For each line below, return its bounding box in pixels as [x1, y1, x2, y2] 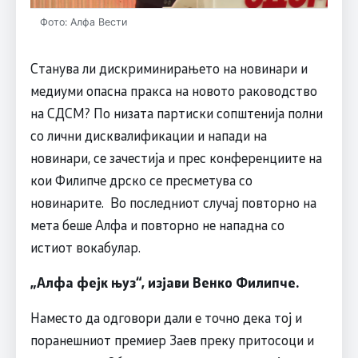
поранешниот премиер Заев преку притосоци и [30, 331, 314, 349]
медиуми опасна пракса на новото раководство [30, 82, 317, 100]
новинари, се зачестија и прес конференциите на [30, 149, 322, 167]
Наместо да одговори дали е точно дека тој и [30, 308, 302, 327]
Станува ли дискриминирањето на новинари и [30, 59, 308, 78]
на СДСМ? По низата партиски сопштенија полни [30, 104, 323, 122]
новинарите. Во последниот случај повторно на [30, 193, 316, 212]
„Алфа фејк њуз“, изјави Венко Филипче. [30, 273, 299, 292]
